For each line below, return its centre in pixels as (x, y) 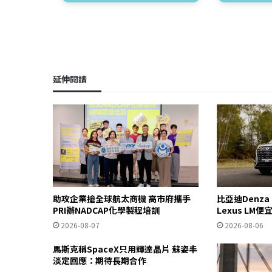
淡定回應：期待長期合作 (100, 260)
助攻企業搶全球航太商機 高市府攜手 (122, 198)
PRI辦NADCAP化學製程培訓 (106, 210)
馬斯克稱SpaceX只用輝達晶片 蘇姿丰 (125, 249)
